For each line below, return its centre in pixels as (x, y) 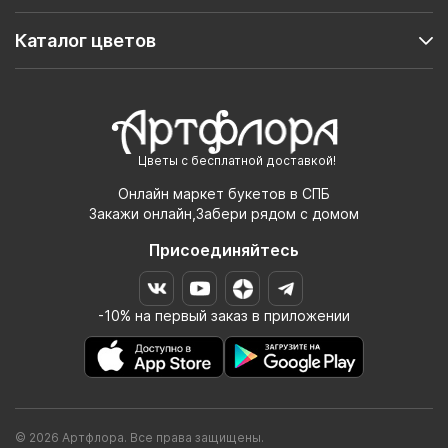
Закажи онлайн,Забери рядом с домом (224, 214)
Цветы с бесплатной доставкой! (236, 161)
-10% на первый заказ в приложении (224, 316)
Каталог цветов (85, 41)
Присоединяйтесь (224, 250)
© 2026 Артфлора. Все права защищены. (139, 438)
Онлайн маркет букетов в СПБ (224, 194)
